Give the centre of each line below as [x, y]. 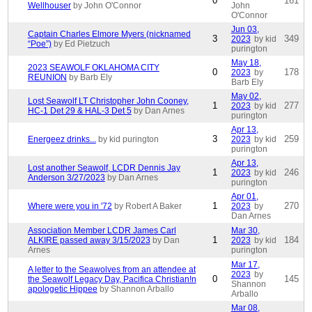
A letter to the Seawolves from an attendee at [111, 270]
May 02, [246, 96]
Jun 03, [245, 30]
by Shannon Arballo [136, 289]
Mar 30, [245, 231]
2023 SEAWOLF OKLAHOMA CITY [93, 68]
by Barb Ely [90, 78]
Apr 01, [244, 197]
